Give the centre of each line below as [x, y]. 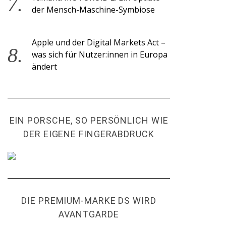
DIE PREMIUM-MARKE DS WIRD [89, 201]
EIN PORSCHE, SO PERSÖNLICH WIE [89, 120]
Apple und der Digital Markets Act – [99, 42]
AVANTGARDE [89, 214]
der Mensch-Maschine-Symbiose [94, 10]
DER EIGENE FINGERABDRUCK [89, 134]
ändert [45, 67]
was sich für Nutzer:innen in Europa [100, 54]
